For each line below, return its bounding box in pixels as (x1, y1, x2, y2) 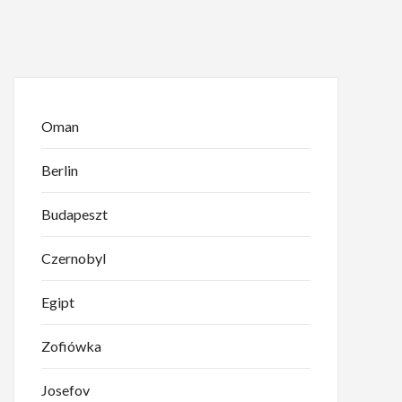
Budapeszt (41, 205, 108, 223)
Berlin (41, 161, 78, 179)
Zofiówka (41, 336, 101, 354)
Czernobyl (41, 249, 106, 267)
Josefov (41, 380, 90, 398)
